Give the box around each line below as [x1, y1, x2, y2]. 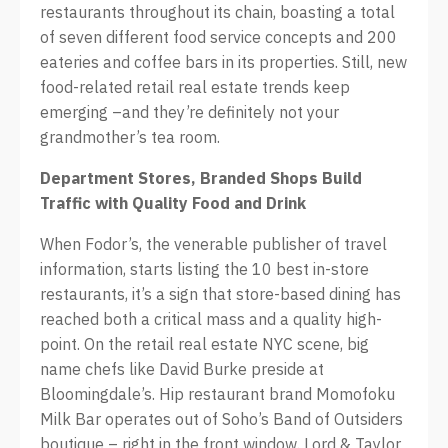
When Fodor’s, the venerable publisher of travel [40, 234, 387, 254]
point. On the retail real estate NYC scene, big [40, 334, 369, 354]
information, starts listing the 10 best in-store [40, 259, 369, 279]
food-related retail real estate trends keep [40, 77, 350, 97]
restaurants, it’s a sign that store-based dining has [40, 284, 401, 304]
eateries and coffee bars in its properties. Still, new [40, 52, 407, 72]
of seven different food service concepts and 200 [40, 27, 397, 47]
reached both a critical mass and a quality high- [40, 309, 382, 329]
